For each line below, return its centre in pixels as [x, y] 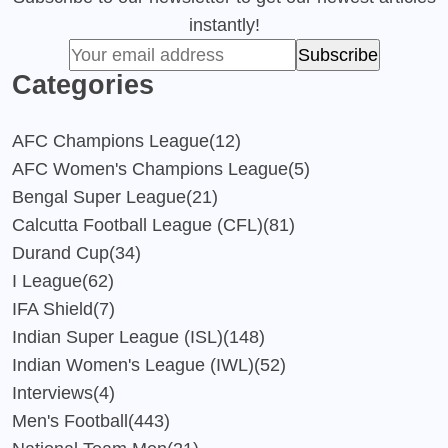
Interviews [52, 392]
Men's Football [70, 420]
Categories [83, 84]
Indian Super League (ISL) [117, 336]
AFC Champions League [110, 140]
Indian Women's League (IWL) [133, 364]
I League [47, 280]
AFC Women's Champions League [150, 168]
